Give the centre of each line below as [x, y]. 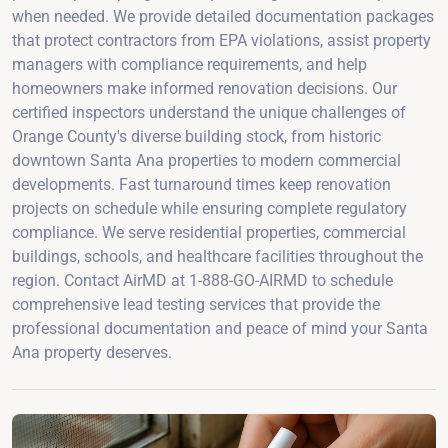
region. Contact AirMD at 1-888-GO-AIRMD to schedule [202, 280]
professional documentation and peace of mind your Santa [220, 328]
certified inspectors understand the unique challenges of [209, 112]
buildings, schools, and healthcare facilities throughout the [217, 256]
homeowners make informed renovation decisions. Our [204, 88]
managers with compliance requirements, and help [189, 64]
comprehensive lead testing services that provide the [196, 304]
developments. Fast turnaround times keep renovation [201, 184]
